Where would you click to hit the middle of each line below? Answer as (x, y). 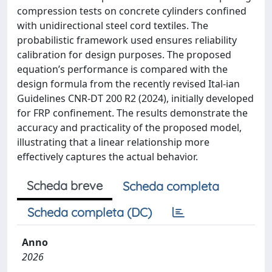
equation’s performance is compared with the (122, 69)
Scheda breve (65, 185)
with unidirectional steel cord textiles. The (113, 25)
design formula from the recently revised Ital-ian (128, 83)
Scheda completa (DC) (90, 212)
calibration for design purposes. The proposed (124, 54)
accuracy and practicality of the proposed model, (129, 127)
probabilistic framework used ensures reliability (127, 40)
